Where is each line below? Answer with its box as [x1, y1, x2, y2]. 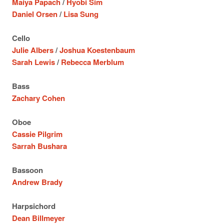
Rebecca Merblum [61, 56, 124, 67]
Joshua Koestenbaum [59, 44, 135, 55]
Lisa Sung [63, 8, 98, 19]
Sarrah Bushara [12, 140, 67, 151]
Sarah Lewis [12, 56, 55, 67]
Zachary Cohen [12, 92, 65, 103]
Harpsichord [12, 200, 55, 211]
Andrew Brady [12, 176, 62, 187]
